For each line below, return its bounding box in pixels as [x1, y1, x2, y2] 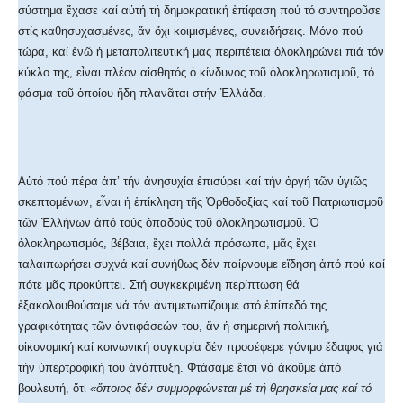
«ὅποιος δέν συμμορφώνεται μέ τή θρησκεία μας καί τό [90, 381, 372, 396]
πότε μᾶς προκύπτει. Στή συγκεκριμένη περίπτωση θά [18, 278, 300, 292]
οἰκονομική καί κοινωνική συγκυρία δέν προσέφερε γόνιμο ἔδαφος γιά [18, 340, 383, 354]
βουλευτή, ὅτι [18, 381, 90, 396]
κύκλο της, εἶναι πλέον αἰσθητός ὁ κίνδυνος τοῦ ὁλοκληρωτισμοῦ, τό [18, 66, 374, 80]
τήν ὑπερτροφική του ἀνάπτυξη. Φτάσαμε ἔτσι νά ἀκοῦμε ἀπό [18, 361, 341, 375]
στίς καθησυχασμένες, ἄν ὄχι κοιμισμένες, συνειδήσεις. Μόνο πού [18, 24, 363, 39]
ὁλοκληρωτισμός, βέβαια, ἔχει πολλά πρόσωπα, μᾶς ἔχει [18, 237, 316, 251]
